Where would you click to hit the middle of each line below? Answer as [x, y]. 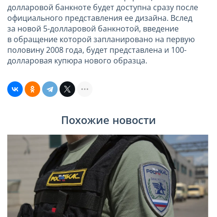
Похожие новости [108, 120]
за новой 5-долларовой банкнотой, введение [93, 28]
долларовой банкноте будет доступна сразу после [103, 7]
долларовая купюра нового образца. [77, 60]
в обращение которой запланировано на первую [101, 39]
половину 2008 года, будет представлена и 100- [97, 50]
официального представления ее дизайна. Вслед [100, 18]
